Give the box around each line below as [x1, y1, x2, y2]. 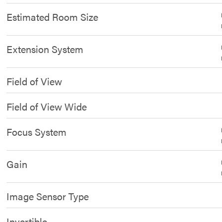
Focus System [6, 124, 67, 139]
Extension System [6, 42, 84, 56]
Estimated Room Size [6, 9, 99, 24]
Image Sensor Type [6, 189, 89, 203]
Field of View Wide [6, 99, 87, 113]
